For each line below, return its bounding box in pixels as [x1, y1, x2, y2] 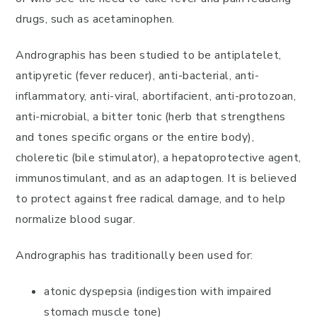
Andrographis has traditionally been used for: [16, 248, 253, 263]
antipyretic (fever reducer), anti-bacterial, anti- [16, 68, 259, 83]
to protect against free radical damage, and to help [16, 191, 286, 207]
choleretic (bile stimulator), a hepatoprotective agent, [16, 150, 301, 166]
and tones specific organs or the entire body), [16, 129, 254, 145]
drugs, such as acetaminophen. [16, 11, 175, 27]
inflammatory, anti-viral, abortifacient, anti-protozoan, [16, 88, 296, 104]
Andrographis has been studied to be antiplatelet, [16, 47, 282, 63]
